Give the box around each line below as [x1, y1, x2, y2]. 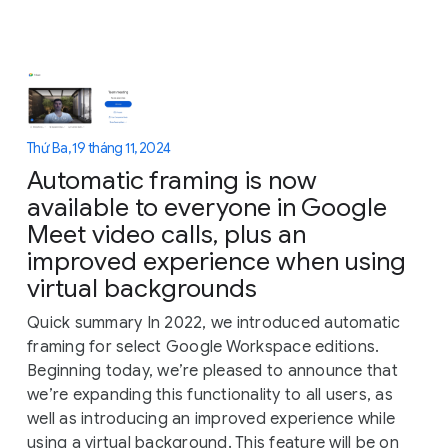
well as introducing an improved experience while [27, 408, 395, 429]
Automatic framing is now [27, 164, 317, 196]
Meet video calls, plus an [27, 218, 306, 250]
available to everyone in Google [27, 191, 387, 223]
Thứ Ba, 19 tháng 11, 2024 [27, 139, 171, 158]
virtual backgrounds [27, 272, 257, 304]
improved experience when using [27, 245, 406, 277]
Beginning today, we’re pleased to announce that [27, 360, 398, 381]
